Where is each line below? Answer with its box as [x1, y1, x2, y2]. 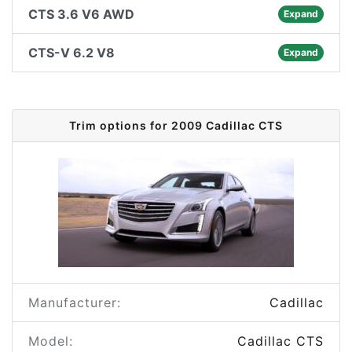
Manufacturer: [28, 295, 121, 310]
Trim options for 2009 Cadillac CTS [69, 119, 283, 132]
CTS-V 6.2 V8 [28, 45, 115, 60]
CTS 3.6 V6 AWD [28, 6, 134, 22]
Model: [28, 333, 73, 349]
